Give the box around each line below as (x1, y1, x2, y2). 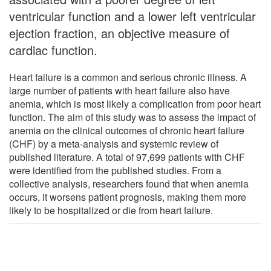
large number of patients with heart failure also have (9, 83, 230, 97)
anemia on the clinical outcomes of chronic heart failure (9, 123, 244, 137)
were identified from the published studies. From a (9, 163, 221, 177)
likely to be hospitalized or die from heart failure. (9, 203, 213, 217)
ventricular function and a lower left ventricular (9, 7, 256, 25)
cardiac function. (9, 41, 97, 59)
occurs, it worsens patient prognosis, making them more (9, 189, 246, 204)
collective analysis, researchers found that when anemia (9, 176, 249, 191)
